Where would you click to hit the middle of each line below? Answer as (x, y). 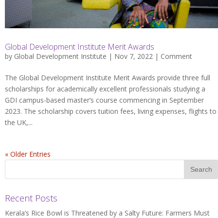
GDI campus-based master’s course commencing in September (104, 100)
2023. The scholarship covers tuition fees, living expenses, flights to (111, 111)
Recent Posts (31, 198)
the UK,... (19, 122)
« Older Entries (28, 154)
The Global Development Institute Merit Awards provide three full (108, 77)
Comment (176, 56)
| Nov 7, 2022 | (134, 56)
